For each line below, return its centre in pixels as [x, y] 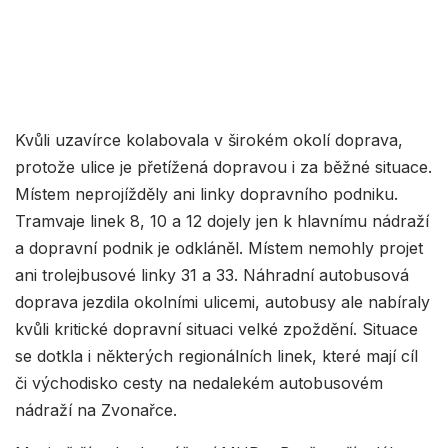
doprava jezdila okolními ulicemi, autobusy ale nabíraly [222, 302]
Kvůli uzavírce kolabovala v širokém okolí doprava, [209, 140]
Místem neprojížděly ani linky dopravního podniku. [206, 194]
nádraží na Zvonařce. [96, 410]
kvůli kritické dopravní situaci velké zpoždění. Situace [216, 329]
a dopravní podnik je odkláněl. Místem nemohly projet [219, 248]
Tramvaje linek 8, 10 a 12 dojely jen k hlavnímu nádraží [222, 221]
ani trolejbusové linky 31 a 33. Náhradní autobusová [212, 275]
